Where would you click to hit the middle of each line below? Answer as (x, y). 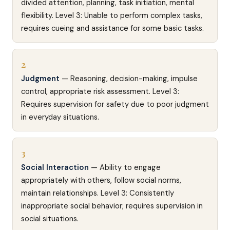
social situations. (50, 219)
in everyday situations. (60, 117)
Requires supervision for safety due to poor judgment (115, 104)
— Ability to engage (125, 167)
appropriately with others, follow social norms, (101, 180)
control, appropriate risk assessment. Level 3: (100, 91)
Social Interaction (55, 167)
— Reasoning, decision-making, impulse (129, 79)
